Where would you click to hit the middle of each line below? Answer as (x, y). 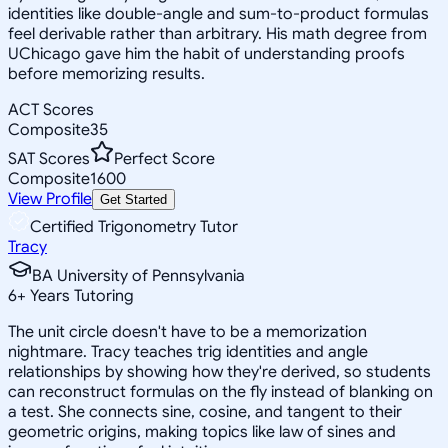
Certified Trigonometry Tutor (134, 226)
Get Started (133, 199)
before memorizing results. (106, 73)
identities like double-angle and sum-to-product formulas (218, 13)
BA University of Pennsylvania (138, 275)
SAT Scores (49, 158)
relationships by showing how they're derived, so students (219, 371)
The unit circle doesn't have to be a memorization (187, 331)
